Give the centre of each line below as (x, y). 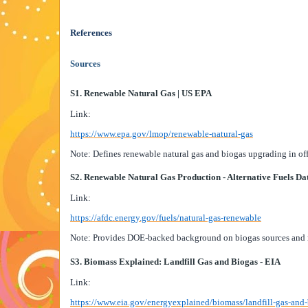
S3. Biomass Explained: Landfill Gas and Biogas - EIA (175, 261)
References (91, 32)
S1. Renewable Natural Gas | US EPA (141, 93)
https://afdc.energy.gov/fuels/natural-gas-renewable (166, 218)
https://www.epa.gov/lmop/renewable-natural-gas (162, 133)
